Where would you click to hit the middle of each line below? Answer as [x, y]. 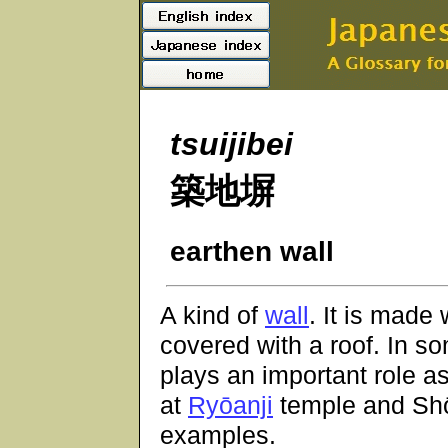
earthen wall [252, 251]
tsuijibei [231, 144]
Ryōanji [230, 406]
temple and [342, 406]
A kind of [212, 316]
